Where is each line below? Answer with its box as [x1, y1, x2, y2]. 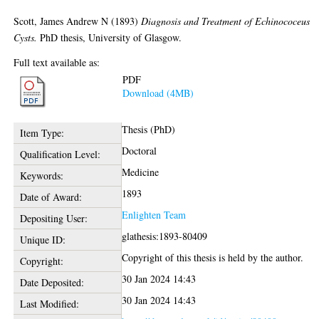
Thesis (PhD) [122, 122, 176, 137]
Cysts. [14, 30, 38, 44]
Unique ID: [19, 233, 66, 247]
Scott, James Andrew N [14, 14, 109, 28]
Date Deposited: [19, 276, 84, 290]
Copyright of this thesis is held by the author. [122, 251, 304, 265]
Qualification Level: [19, 147, 100, 162]
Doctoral [122, 144, 157, 158]
